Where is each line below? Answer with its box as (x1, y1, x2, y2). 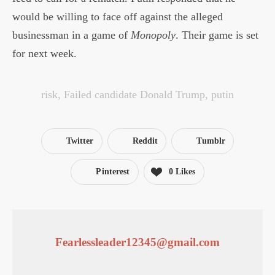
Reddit (132, 136, 158, 145)
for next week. (12, 47, 77, 60)
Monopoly (131, 28, 176, 41)
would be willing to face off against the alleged (12, 10, 223, 23)
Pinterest (96, 166, 130, 176)
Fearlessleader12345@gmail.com (55, 235, 220, 249)
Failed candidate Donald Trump (64, 88, 205, 101)
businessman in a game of (12, 28, 131, 41)
